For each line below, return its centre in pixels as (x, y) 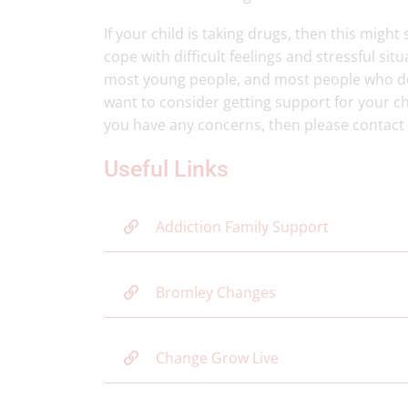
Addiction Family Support (242, 227)
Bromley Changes (216, 292)
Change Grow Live (217, 358)
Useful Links (166, 169)
